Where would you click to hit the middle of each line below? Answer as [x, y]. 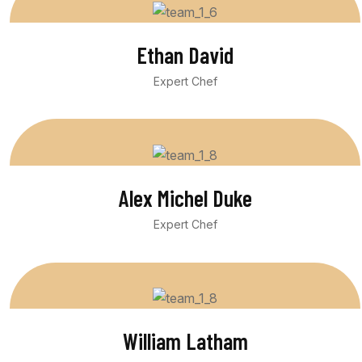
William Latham [185, 341]
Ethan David [185, 55]
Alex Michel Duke [185, 198]
